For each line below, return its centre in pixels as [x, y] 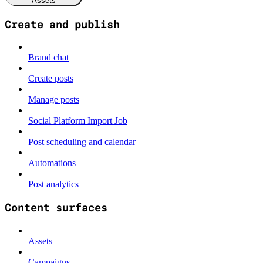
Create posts [51, 79]
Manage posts [54, 100]
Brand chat [48, 58]
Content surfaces [56, 207]
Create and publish [62, 24]
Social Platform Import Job [78, 121]
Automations [52, 163]
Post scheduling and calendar [82, 142]
